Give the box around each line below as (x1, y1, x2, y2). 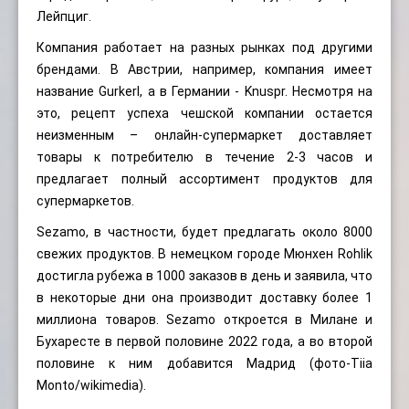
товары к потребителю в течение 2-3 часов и (37, 150, 372, 165)
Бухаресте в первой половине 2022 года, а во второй (37, 334, 372, 350)
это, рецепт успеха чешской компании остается (37, 106, 372, 121)
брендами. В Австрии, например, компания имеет (37, 62, 372, 78)
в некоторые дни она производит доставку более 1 (37, 290, 372, 306)
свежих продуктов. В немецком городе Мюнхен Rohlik (37, 246, 372, 262)
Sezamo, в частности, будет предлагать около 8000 (37, 225, 372, 240)
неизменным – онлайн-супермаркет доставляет (37, 128, 372, 143)
